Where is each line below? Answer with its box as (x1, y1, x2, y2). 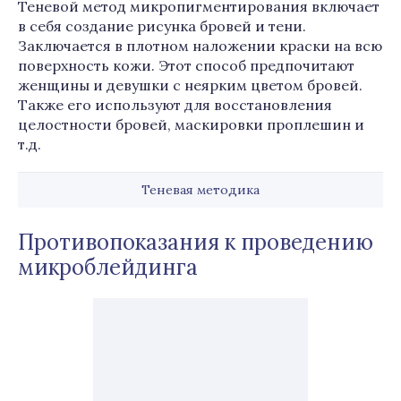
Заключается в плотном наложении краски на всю (18, 37, 382, 55)
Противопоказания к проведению (18, 228, 373, 256)
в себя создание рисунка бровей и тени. (18, 17, 306, 35)
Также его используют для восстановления (18, 96, 332, 114)
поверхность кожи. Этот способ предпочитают (18, 56, 354, 74)
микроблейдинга (18, 253, 198, 281)
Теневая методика (141, 182, 260, 198)
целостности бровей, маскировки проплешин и (18, 115, 364, 133)
